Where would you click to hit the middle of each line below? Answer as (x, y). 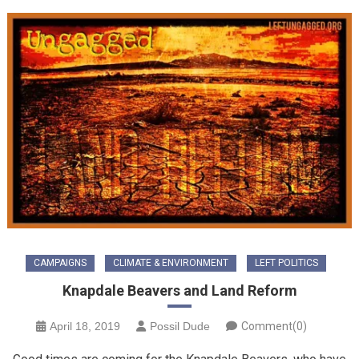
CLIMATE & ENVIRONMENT (170, 262)
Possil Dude (180, 326)
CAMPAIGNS (60, 262)
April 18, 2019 (85, 326)
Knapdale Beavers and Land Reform (179, 290)
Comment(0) (274, 326)
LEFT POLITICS (286, 262)
